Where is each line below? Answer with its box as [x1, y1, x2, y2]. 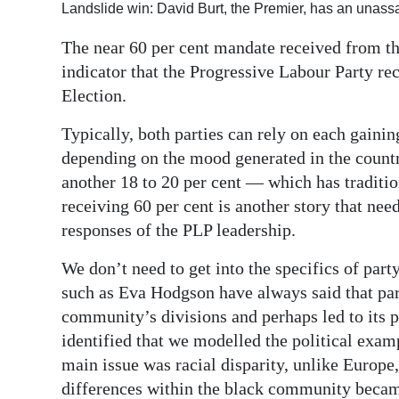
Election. [61, 85, 126, 105]
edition [28, 43, 76, 62]
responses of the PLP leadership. [61, 220, 296, 240]
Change [28, 173, 79, 192]
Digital [28, 18, 71, 37]
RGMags [28, 83, 84, 102]
